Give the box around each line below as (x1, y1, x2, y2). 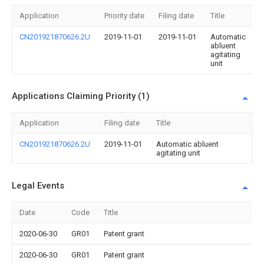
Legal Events (12, 180, 64, 191)
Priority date (104, 11, 144, 20)
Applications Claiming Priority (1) (12, 91, 150, 101)
